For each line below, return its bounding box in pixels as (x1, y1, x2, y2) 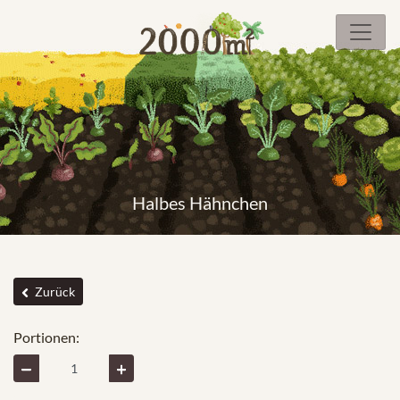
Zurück (32, 284, 75, 299)
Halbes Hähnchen (132, 192, 268, 213)
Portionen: (13, 329, 79, 346)
